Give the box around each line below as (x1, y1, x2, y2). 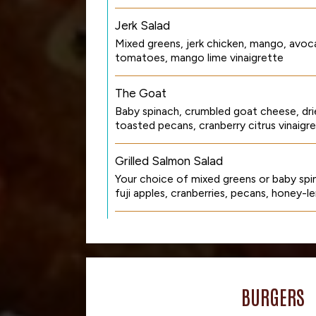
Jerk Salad (115, 18, 170, 32)
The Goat (115, 86, 166, 100)
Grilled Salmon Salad (115, 154, 223, 168)
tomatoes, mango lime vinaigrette (115, 51, 284, 64)
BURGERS (241, 284, 305, 309)
